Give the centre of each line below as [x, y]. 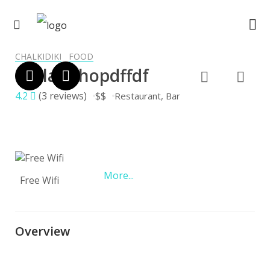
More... [119, 175]
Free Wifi [39, 181]
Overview [42, 231]
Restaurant [138, 96]
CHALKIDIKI [38, 56]
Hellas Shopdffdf [82, 75]
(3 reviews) [63, 96]
